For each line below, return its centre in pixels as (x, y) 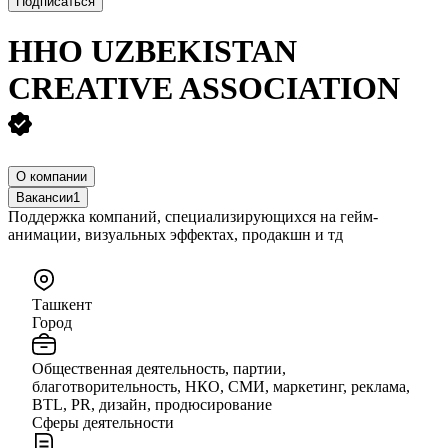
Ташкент (62, 304)
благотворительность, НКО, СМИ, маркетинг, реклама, (221, 386)
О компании (51, 176)
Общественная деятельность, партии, (159, 368)
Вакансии (44, 197)
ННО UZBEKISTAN (152, 51)
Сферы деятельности (103, 422)
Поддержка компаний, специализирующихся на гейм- (193, 216)
